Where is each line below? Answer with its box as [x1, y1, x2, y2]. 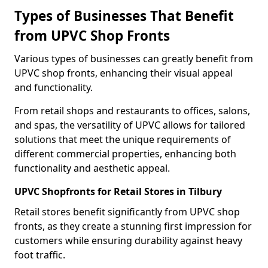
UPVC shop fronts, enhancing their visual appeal [14, 66, 233, 80]
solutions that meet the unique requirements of [14, 133, 231, 146]
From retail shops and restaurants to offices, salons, [14, 104, 250, 117]
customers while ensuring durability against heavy [14, 234, 242, 247]
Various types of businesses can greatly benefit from [14, 52, 253, 65]
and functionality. [14, 81, 93, 94]
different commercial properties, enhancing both [14, 147, 236, 160]
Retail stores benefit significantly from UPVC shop [14, 205, 240, 218]
